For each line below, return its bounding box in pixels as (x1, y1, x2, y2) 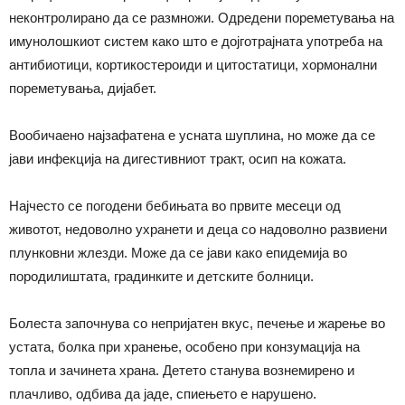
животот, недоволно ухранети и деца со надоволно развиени (9, 221, 387, 238)
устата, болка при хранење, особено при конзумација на (9, 339, 360, 355)
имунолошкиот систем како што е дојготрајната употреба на (9, 33, 382, 50)
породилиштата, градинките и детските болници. (9, 268, 314, 285)
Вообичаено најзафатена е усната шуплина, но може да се (9, 127, 375, 144)
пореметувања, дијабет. (9, 80, 156, 97)
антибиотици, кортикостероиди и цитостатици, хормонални (9, 57, 377, 73)
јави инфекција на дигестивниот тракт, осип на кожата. (9, 151, 346, 167)
